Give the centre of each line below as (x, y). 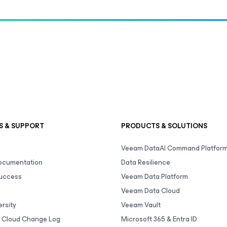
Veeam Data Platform (155, 177)
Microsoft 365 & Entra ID (159, 219)
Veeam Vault (141, 205)
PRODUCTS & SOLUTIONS (164, 126)
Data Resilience (146, 162)
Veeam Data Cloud (150, 191)
